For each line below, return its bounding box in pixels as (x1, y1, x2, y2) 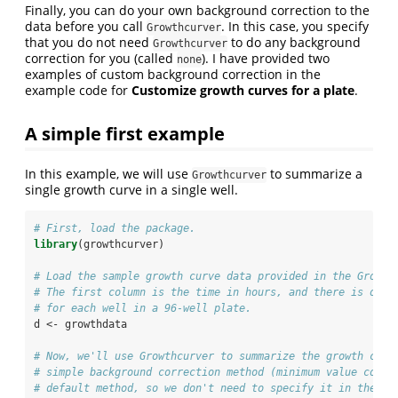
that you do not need (25, 33, 153, 51)
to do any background (227, 33, 361, 51)
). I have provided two (202, 49, 330, 67)
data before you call (25, 17, 147, 35)
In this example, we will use (25, 165, 192, 183)
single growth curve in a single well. (25, 181, 238, 199)
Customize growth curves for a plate (131, 81, 354, 99)
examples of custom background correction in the (25, 65, 321, 83)
